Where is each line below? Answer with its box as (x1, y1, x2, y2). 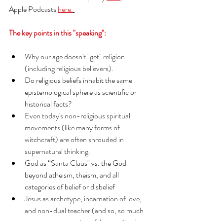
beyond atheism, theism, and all (25, 169, 120, 181)
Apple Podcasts (9, 3, 58, 15)
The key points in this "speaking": (9, 27, 106, 38)
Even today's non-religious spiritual (25, 110, 132, 121)
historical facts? (25, 98, 72, 110)
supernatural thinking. (25, 146, 92, 157)
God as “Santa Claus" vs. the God (25, 157, 128, 169)
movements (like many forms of (25, 122, 121, 133)
